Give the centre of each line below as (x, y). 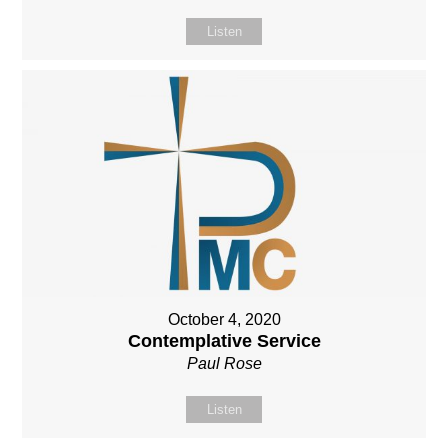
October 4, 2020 (224, 319)
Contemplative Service (224, 341)
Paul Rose (224, 363)
